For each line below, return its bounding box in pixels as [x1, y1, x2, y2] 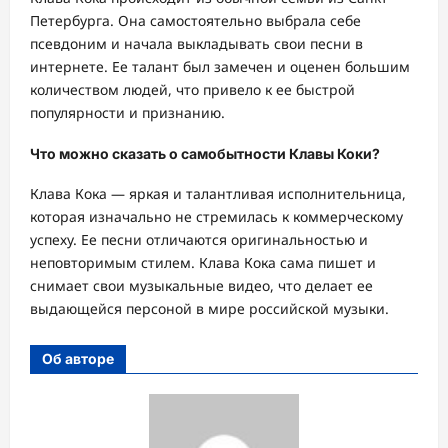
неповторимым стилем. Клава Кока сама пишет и [30, 253, 376, 273]
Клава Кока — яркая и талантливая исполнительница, [30, 184, 406, 204]
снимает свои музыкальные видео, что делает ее [30, 276, 373, 296]
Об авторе [42, 350, 114, 368]
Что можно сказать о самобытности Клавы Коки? [30, 144, 380, 162]
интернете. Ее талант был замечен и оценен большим [30, 57, 410, 77]
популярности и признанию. [30, 103, 225, 123]
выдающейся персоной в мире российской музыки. [30, 299, 389, 319]
